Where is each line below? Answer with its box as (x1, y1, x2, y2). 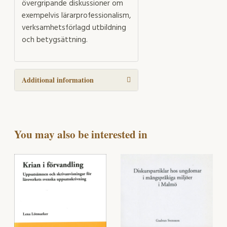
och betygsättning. (22, 34, 88, 47)
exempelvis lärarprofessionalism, (22, 10, 131, 22)
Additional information (22, 74, 94, 85)
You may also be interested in (14, 126, 147, 142)
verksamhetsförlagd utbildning (22, 22, 126, 34)
